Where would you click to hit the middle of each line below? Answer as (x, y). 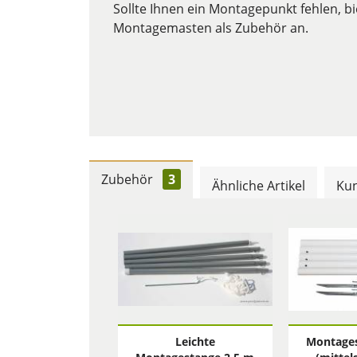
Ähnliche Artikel (259, 186)
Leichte (195, 341)
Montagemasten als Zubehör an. (212, 28)
